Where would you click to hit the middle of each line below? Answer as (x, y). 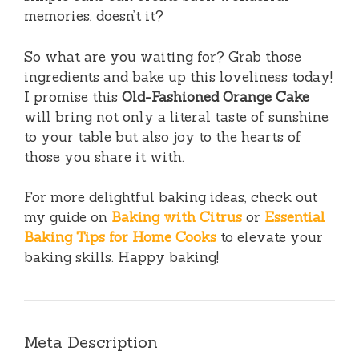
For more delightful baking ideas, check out (171, 198)
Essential (295, 218)
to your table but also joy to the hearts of (163, 137)
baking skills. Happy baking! (121, 258)
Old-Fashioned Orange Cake (216, 97)
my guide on (68, 218)
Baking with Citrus (177, 218)
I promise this (73, 97)
